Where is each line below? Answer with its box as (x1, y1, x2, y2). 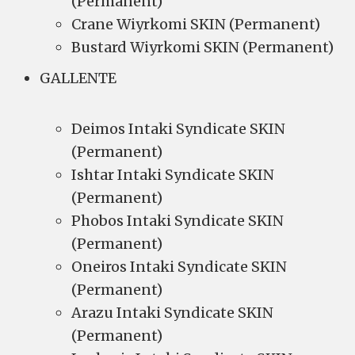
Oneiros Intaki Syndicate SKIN (71, 258, 287, 276)
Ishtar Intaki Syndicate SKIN (71, 166, 274, 184)
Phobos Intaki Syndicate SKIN (71, 212, 284, 230)
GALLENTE (40, 69, 116, 87)
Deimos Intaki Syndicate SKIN (71, 120, 285, 138)
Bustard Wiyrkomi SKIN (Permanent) (71, 38, 334, 56)
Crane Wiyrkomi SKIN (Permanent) (71, 15, 320, 33)
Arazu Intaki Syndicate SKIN (71, 303, 273, 322)
